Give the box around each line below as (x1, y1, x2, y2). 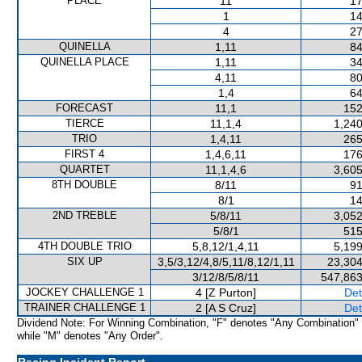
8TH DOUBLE (52, 179, 117, 191)
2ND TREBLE (52, 209, 117, 221)
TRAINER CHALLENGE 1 (23, 301, 145, 314)
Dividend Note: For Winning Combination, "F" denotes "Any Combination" (17, 317, 359, 329)
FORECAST (56, 102, 113, 114)
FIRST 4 (65, 148, 104, 160)
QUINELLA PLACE (40, 56, 129, 68)
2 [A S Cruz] (196, 301, 256, 314)
